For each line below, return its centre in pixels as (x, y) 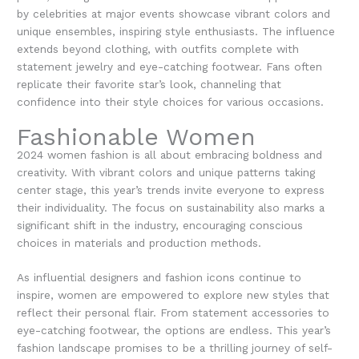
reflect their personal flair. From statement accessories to (173, 313)
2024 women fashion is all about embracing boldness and (170, 154)
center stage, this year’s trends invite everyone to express (171, 190)
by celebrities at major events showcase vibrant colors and (174, 13)
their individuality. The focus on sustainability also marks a (171, 207)
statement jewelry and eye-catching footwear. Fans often (170, 66)
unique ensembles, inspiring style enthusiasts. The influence (176, 31)
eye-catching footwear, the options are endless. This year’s (174, 331)
